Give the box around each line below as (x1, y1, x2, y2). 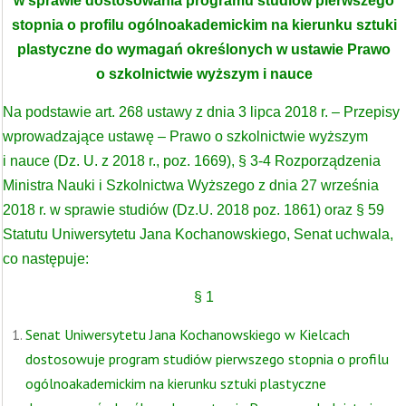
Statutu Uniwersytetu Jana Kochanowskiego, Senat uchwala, (3, 227, 393, 242)
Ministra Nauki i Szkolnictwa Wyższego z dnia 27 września (3, 178, 379, 193)
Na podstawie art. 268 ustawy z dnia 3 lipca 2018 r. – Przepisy (3, 104, 400, 120)
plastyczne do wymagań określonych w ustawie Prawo (17, 42, 391, 57)
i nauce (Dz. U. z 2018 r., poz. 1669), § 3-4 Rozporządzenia (3, 153, 381, 169)
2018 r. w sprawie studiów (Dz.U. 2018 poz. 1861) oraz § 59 (3, 202, 384, 217)
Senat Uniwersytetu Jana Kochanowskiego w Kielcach (25, 325, 350, 343)
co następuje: (3, 251, 89, 266)
